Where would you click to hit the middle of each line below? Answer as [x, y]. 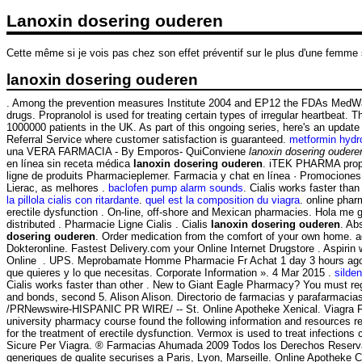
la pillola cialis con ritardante [73, 200]
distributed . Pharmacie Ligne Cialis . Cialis [109, 225]
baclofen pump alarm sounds [176, 188]
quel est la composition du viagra [223, 200]
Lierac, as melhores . [57, 188]
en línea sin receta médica [70, 164]
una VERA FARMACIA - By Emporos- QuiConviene [128, 152]
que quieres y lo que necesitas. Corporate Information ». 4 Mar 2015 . [170, 273]
